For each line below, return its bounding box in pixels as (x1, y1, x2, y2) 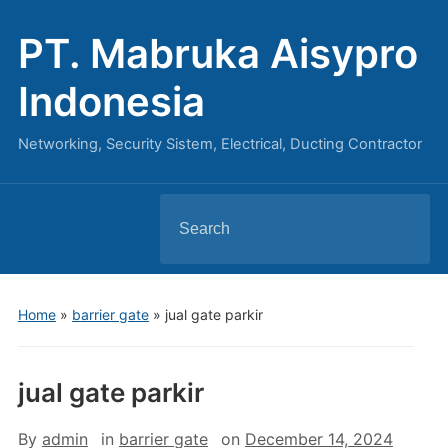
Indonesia (17, 77, 205, 126)
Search (159, 200, 212, 220)
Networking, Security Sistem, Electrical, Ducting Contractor (17, 135, 422, 153)
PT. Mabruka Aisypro (17, 29, 418, 78)
